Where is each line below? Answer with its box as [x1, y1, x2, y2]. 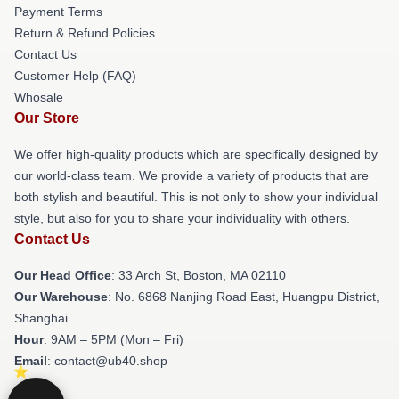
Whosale [14, 90, 63, 104]
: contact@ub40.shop [47, 354, 167, 368]
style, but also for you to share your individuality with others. [14, 211, 350, 225]
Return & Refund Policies [14, 26, 155, 40]
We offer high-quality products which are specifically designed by [14, 147, 378, 161]
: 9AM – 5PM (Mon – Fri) [44, 332, 183, 346]
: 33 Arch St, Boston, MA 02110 [111, 268, 286, 282]
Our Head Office [14, 268, 111, 282]
